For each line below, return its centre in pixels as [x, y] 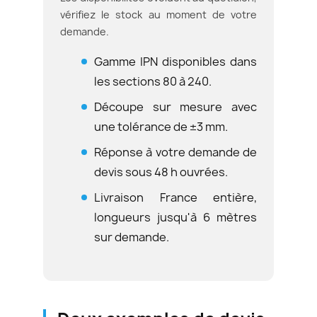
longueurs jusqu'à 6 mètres [175, 217]
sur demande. [132, 237]
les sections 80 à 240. [153, 81]
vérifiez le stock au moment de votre [158, 14]
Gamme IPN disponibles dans [175, 61]
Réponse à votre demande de [175, 152]
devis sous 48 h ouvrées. [161, 172]
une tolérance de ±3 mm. [161, 126]
